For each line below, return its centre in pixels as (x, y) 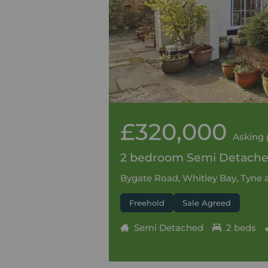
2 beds (241, 228)
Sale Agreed (206, 203)
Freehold (147, 203)
